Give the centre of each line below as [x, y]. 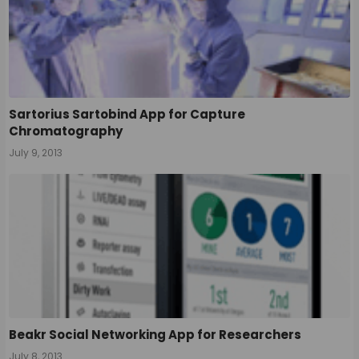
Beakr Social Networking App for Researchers [155, 334]
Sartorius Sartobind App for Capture [127, 114]
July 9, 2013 [36, 152]
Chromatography [66, 131]
